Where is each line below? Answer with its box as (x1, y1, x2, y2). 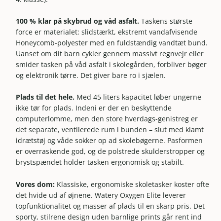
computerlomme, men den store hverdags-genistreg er (16, 114, 198, 124)
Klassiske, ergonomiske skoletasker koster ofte (55, 179, 210, 189)
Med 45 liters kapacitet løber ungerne (74, 92, 202, 102)
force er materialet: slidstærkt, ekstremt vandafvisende (16, 27, 198, 37)
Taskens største (139, 16, 193, 26)
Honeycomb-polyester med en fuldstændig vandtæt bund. (16, 38, 208, 48)
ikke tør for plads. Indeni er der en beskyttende (16, 103, 172, 113)
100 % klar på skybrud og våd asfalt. (16, 16, 140, 26)
